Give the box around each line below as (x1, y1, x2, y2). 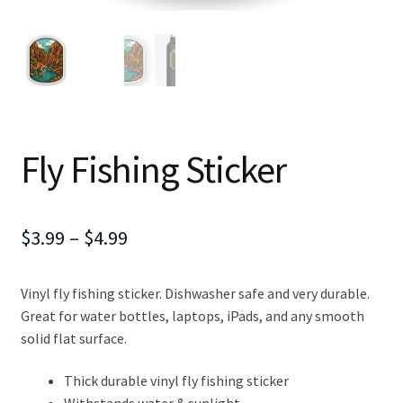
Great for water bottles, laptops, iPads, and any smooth (20, 306, 364, 325)
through (126, 320, 198, 346)
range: (126, 255, 181, 282)
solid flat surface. (20, 328, 127, 347)
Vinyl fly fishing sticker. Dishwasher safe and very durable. (20, 283, 370, 302)
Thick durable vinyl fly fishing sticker (63, 372, 289, 390)
